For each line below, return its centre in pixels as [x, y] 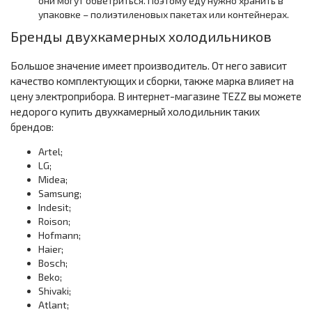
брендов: [32, 127]
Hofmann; [60, 235]
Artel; [50, 151]
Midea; [53, 179]
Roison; [54, 221]
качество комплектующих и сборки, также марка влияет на [152, 81]
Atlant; [54, 305]
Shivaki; [55, 291]
